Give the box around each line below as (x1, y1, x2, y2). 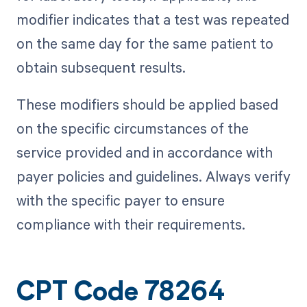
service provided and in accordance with (16, 143, 273, 162)
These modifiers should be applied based (16, 95, 278, 114)
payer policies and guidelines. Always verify (16, 167, 291, 186)
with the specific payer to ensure (16, 191, 225, 210)
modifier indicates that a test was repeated (16, 10, 289, 29)
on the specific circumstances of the (16, 119, 249, 138)
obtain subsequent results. (16, 58, 186, 77)
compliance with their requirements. (16, 214, 245, 234)
